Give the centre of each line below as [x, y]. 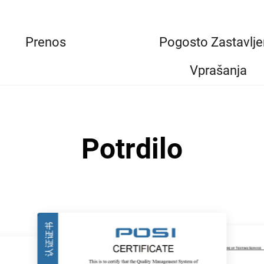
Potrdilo [132, 149]
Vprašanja [218, 71]
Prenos [46, 42]
